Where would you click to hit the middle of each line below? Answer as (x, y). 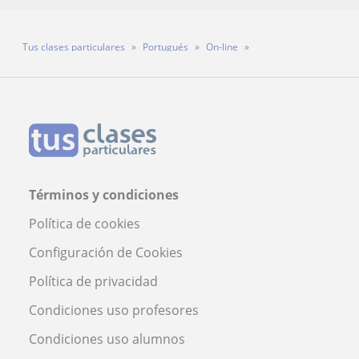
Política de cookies (85, 223)
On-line (222, 46)
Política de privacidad (93, 281)
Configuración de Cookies (106, 252)
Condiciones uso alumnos (107, 339)
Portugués (165, 46)
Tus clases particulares (74, 46)
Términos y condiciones (104, 194)
